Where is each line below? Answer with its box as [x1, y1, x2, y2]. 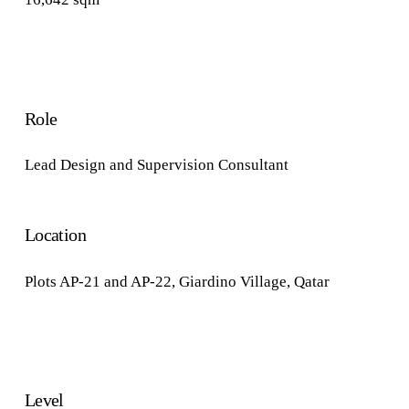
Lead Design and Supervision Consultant [24, 156, 292, 174]
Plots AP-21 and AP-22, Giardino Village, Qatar [24, 272, 330, 290]
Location [24, 225, 87, 246]
